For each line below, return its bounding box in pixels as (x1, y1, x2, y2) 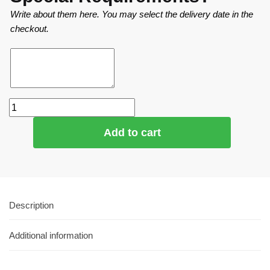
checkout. (10, 24, 49, 34)
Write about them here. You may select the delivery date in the (10, 9, 253, 20)
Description (9, 199, 54, 210)
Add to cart (103, 126, 161, 139)
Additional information (9, 230, 93, 241)
